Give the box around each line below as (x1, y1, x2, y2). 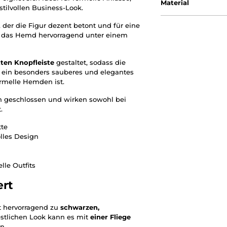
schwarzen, (60, 203, 99, 212)
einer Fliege (90, 213, 131, 221)
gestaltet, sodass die (54, 58, 126, 67)
